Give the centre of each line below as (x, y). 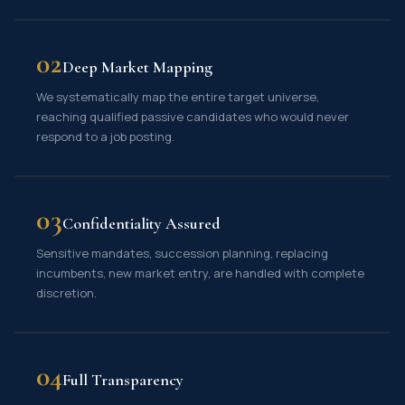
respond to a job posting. (105, 137)
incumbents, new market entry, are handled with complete (200, 273)
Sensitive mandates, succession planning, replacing (182, 253)
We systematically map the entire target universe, (178, 97)
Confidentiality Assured (141, 223)
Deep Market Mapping (137, 67)
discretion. (66, 293)
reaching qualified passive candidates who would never (193, 117)
